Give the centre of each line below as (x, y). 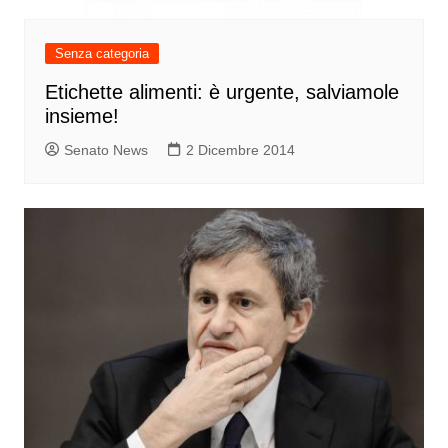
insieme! (81, 115)
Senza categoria (101, 53)
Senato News (105, 149)
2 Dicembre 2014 (240, 149)
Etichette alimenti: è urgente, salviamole (221, 91)
